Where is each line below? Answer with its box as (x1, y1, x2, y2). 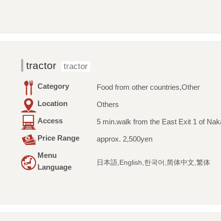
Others (96, 100, 119, 109)
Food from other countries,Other (96, 83, 200, 92)
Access (37, 116, 63, 125)
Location (37, 99, 68, 108)
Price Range (37, 134, 79, 143)
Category (37, 82, 69, 91)
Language (37, 163, 72, 172)
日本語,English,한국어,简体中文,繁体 (96, 159, 210, 167)
